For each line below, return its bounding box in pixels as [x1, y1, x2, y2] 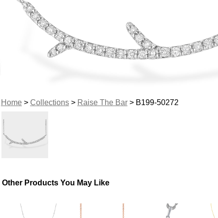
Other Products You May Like [2, 178, 110, 187]
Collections [30, 98, 69, 107]
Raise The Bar [77, 98, 127, 107]
